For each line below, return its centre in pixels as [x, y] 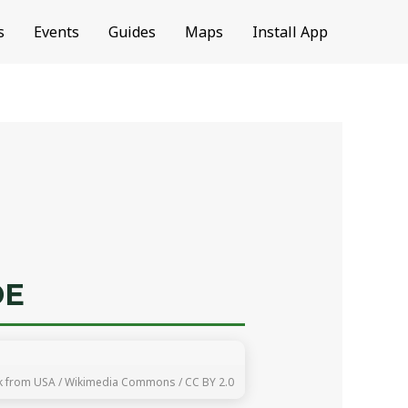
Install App [290, 32]
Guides [132, 32]
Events [56, 32]
